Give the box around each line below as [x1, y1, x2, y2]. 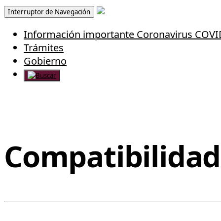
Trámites [24, 41, 64, 54]
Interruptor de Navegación [8, 7, 90, 16]
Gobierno [24, 54, 67, 68]
